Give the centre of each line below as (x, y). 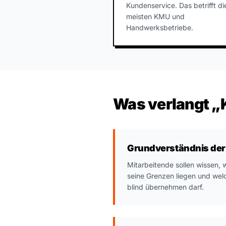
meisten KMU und (155, 16)
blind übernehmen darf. (165, 187)
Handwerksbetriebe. (160, 27)
